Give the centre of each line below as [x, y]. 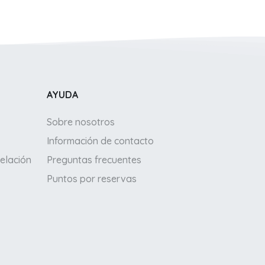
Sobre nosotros [81, 122]
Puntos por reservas [92, 179]
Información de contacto [100, 141]
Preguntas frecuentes [94, 160]
